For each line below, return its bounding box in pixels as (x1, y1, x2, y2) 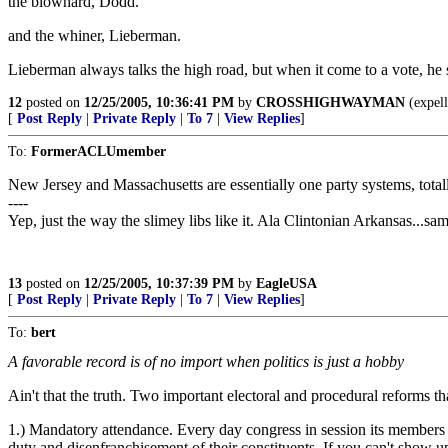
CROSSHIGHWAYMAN (256, 95, 405, 110)
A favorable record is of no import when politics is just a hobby (8, 353, 404, 370)
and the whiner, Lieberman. (8, 27, 181, 44)
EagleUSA (256, 276, 317, 291)
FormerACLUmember (31, 144, 166, 159)
